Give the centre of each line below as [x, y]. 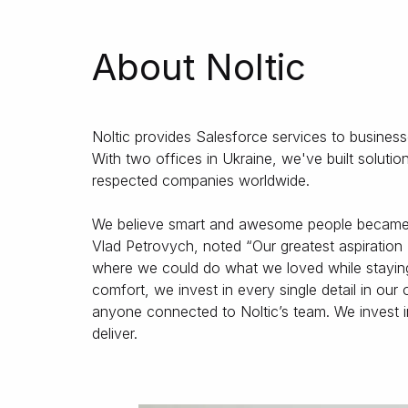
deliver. [115, 333]
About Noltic [199, 67]
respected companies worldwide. [201, 180]
